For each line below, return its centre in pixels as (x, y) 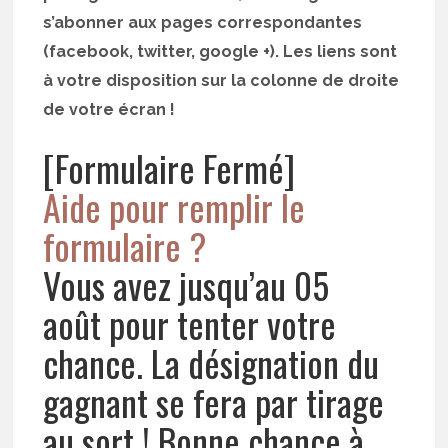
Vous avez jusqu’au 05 (186, 284)
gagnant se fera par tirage (214, 401)
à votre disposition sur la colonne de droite (221, 80)
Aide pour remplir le (174, 206)
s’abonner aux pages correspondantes (203, 22)
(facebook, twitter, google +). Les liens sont (220, 51)
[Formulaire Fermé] (169, 167)
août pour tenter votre (190, 323)
